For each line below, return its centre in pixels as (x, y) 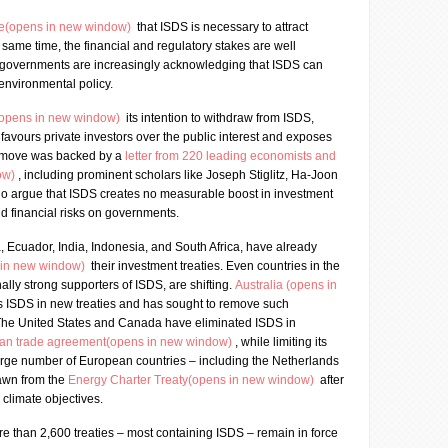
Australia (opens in (286, 285)
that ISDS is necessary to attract (221, 27)
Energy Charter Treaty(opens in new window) (192, 380)
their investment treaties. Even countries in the (214, 266)
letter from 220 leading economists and (230, 156)
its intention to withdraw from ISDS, (218, 118)
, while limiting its (281, 342)
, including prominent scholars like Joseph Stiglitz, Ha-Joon (178, 175)
